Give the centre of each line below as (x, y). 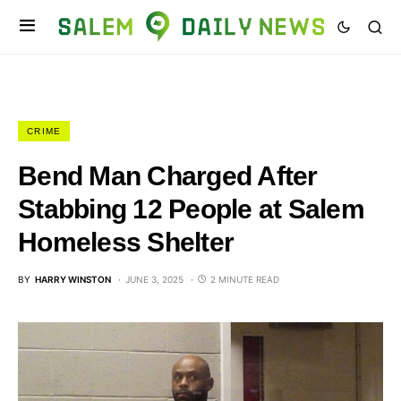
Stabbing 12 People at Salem (191, 209)
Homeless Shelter (126, 242)
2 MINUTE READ (245, 279)
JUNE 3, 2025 (154, 279)
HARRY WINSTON (73, 279)
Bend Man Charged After (168, 176)
